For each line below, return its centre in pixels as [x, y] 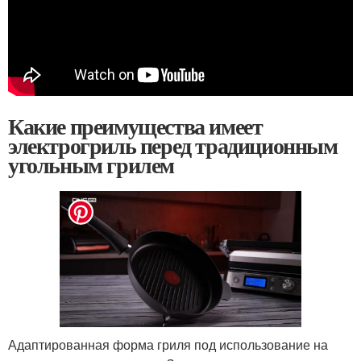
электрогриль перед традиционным [173, 145]
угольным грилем [91, 165]
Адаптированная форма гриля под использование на [168, 345]
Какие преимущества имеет [135, 126]
